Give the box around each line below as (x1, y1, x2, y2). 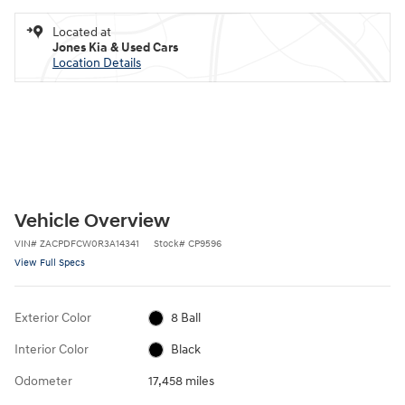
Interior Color (14, 341, 89, 357)
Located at (52, 24, 111, 40)
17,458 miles (147, 372, 214, 389)
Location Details (52, 54, 141, 71)
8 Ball (171, 309, 202, 325)
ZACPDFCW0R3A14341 (40, 237, 139, 250)
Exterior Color (14, 309, 91, 325)
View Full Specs (14, 256, 85, 268)
